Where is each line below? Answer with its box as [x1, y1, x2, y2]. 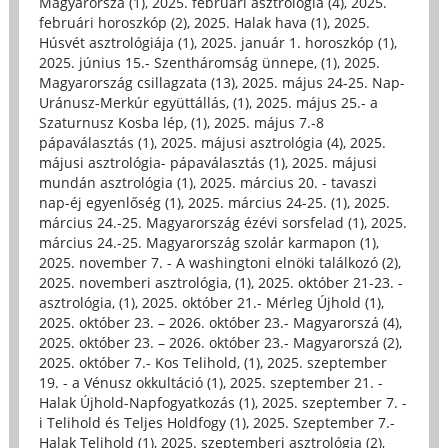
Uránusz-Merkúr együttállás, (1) [38, 93, 249, 113]
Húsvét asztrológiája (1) [38, 33, 194, 53]
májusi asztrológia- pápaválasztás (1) [38, 153, 285, 173]
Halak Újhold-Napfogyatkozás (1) [38, 393, 255, 413]
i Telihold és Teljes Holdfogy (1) [38, 413, 246, 433]
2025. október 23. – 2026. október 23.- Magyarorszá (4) [38, 313, 399, 333]
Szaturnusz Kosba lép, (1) [38, 113, 207, 133]
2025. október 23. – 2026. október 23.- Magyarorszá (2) [38, 333, 399, 353]
